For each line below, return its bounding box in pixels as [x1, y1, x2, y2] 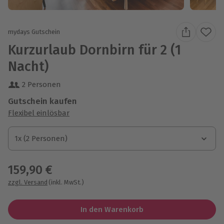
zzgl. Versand [8, 178, 47, 186]
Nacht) [8, 58, 48, 74]
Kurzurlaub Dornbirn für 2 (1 [8, 41, 181, 58]
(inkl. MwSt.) [48, 178, 84, 186]
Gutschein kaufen [8, 95, 77, 106]
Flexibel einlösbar [8, 108, 69, 117]
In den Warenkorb [80, 204, 143, 214]
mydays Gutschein [8, 28, 60, 36]
